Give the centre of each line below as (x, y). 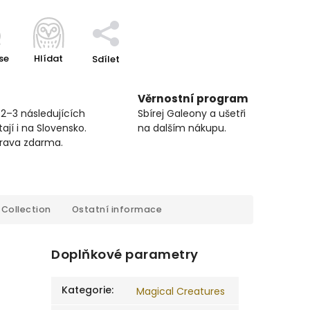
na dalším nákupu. (182, 128)
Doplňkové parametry (125, 255)
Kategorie (87, 290)
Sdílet (106, 59)
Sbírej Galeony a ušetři (192, 113)
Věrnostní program (193, 99)
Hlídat (48, 58)
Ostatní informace (117, 209)
